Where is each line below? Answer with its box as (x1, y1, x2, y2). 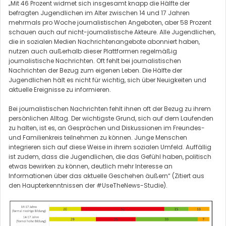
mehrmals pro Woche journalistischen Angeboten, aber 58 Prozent (9, 18, 211, 27)
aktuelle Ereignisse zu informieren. (9, 85, 111, 94)
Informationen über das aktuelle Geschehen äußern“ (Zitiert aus (9, 171, 204, 180)
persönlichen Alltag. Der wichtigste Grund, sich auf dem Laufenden (9, 114, 213, 123)
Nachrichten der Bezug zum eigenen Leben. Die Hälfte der (9, 66, 182, 75)
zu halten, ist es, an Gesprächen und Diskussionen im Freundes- (9, 123, 205, 132)
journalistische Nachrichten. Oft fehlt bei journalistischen (9, 56, 181, 65)
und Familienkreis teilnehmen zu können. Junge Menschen (9, 133, 187, 142)
